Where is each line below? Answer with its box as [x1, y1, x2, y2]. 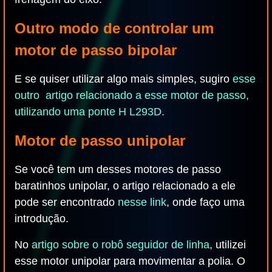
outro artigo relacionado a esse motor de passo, [15, 89, 249, 101]
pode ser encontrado [15, 196, 118, 208]
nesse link [118, 196, 166, 208]
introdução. [15, 212, 69, 225]
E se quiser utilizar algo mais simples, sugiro [15, 73, 233, 85]
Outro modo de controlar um [15, 20, 214, 36]
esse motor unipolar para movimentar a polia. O [15, 255, 245, 267]
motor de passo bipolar [15, 42, 177, 58]
